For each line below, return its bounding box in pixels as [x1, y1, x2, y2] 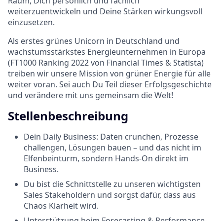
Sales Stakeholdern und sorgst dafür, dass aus [24, 189, 196, 200]
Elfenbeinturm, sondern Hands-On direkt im [24, 152, 188, 164]
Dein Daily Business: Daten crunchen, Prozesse [24, 131, 198, 142]
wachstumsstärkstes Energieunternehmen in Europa [8, 46, 206, 57]
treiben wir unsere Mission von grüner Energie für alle [8, 68, 211, 79]
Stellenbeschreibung [8, 107, 128, 124]
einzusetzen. [8, 16, 55, 28]
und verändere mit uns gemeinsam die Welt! [8, 89, 173, 101]
